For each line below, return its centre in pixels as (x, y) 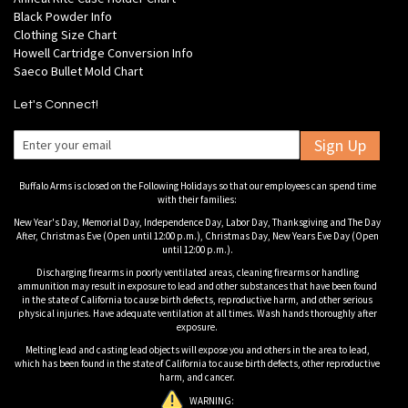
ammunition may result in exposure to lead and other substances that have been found (197, 286)
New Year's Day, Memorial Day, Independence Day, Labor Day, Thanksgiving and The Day (197, 222)
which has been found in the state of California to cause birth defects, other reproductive (197, 363)
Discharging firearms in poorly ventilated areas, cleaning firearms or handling (197, 272)
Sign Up (340, 145)
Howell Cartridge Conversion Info (103, 53)
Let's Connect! (56, 105)
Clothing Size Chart (65, 35)
